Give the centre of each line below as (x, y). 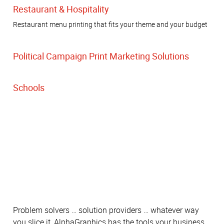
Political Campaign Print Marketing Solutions (101, 56)
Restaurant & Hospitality (61, 9)
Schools (29, 87)
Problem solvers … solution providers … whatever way (106, 210)
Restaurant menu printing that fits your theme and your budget (110, 24)
